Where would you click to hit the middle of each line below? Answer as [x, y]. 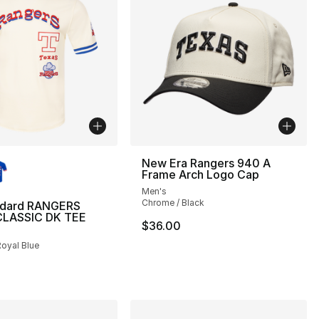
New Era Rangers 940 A [206, 163]
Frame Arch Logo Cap [201, 174]
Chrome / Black [173, 202]
